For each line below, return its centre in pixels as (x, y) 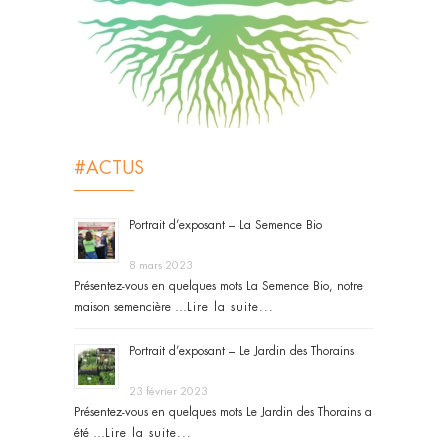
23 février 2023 (168, 392)
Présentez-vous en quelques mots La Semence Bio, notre (218, 286)
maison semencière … (130, 307)
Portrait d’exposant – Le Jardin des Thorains (241, 351)
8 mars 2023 (161, 266)
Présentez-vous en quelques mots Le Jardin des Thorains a (223, 412)
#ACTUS (109, 168)
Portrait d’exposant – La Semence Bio (225, 225)
